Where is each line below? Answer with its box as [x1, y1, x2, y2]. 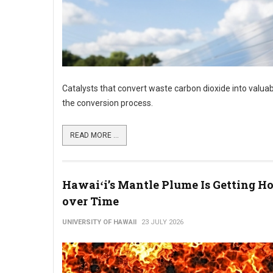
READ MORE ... [70, 131, 119, 140]
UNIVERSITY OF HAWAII [62, 218, 136, 226]
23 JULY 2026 [141, 218, 183, 226]
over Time [62, 194, 119, 208]
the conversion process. [62, 98, 155, 108]
